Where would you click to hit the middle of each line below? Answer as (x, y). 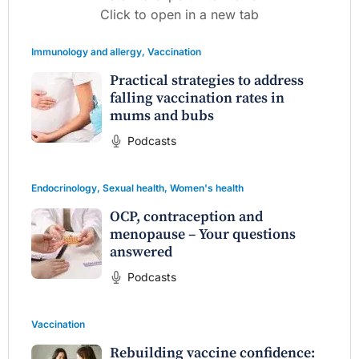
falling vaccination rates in (197, 98)
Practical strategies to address (207, 80)
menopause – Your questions (203, 234)
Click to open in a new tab (179, 14)
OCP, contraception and (186, 216)
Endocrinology (64, 188)
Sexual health (133, 188)
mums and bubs (162, 115)
